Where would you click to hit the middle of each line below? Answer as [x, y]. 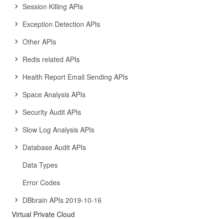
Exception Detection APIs [61, 24]
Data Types [40, 165]
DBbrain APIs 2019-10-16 [62, 200]
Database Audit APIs [54, 147]
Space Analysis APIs [54, 94]
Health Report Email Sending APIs [75, 77]
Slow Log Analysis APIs [58, 130]
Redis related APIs [51, 59]
